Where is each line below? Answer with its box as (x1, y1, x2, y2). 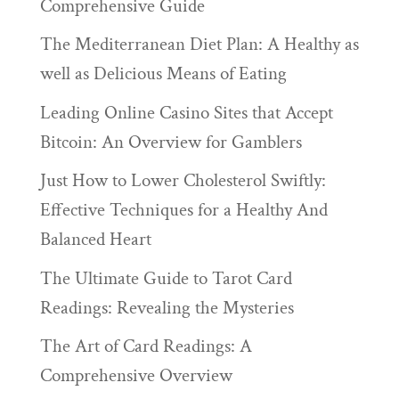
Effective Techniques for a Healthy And (39, 198, 328, 223)
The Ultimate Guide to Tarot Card (39, 265, 292, 290)
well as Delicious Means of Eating (39, 61, 287, 86)
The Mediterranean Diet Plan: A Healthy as (39, 32, 359, 57)
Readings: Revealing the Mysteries (39, 295, 294, 320)
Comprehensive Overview (39, 363, 232, 388)
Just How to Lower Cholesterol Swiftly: (39, 168, 326, 193)
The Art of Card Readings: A (39, 334, 252, 359)
